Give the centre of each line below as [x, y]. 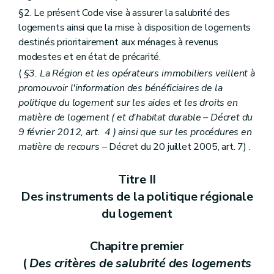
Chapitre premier [137, 246]
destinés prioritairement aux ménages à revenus [118, 42]
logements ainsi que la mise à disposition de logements [135, 27]
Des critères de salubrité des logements [141, 263]
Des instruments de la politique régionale [137, 196]
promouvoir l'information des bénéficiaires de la [120, 88]
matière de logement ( [68, 117]
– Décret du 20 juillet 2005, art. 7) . [175, 146]
